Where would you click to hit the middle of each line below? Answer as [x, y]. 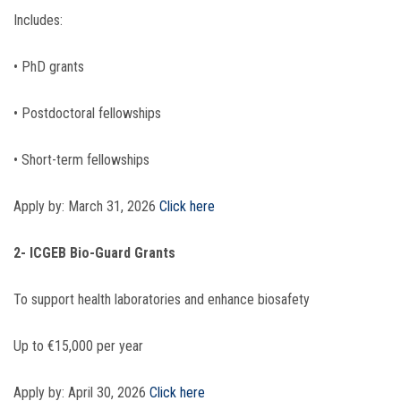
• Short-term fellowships [81, 160]
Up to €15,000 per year [78, 346]
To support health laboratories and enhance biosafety [162, 300]
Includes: [38, 21]
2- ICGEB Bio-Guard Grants [94, 253]
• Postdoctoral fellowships [87, 114]
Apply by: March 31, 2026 [86, 207]
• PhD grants [49, 67]
